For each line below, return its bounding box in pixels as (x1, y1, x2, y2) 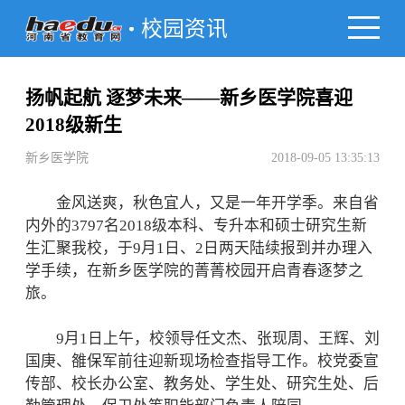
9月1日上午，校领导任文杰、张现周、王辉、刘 (25, 330, 380, 347)
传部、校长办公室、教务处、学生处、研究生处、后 (25, 375, 379, 392)
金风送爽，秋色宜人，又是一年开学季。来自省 (25, 194, 379, 212)
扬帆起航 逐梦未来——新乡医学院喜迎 (25, 87, 353, 108)
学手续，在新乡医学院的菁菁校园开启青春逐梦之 (25, 262, 363, 279)
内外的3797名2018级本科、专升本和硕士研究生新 (25, 217, 367, 234)
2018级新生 (25, 114, 122, 136)
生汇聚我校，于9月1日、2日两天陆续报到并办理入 (25, 240, 372, 257)
